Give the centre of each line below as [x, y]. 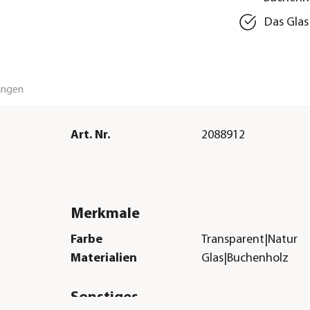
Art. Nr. [90, 135]
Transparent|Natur [250, 240]
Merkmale [105, 214]
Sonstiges [104, 298]
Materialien [103, 259]
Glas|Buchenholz [245, 259]
